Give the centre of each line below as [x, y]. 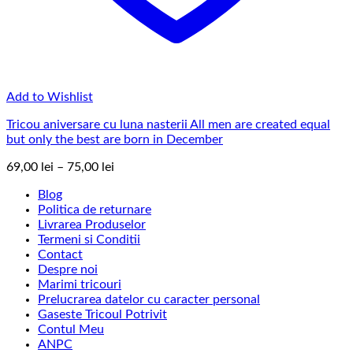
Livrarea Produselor [92, 224]
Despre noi [68, 269]
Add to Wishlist [50, 97]
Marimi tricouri [80, 284]
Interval [134, 166]
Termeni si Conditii [89, 239]
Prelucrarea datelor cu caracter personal [149, 299]
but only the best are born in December [115, 139]
